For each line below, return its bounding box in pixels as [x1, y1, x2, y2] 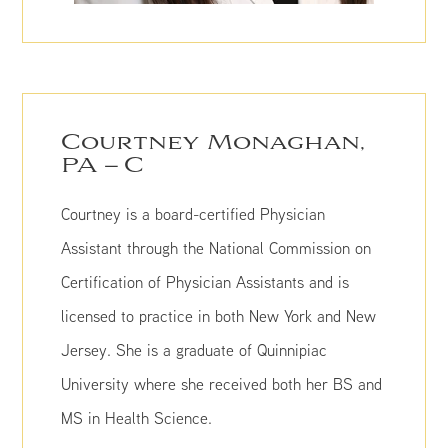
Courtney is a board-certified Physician [61, 204, 326, 224]
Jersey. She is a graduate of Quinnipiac [61, 340, 328, 360]
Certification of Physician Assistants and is [61, 272, 350, 292]
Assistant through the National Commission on [61, 238, 372, 258]
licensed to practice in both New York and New [61, 306, 377, 326]
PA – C [61, 153, 145, 179]
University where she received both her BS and [61, 374, 383, 394]
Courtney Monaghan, [61, 130, 366, 156]
